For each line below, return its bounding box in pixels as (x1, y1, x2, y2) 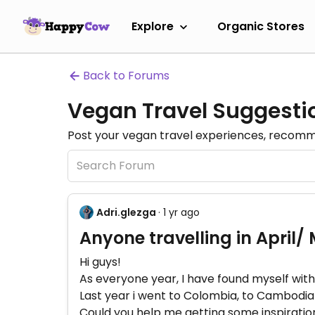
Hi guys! (79, 254, 121, 270)
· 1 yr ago (158, 205, 200, 219)
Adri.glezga (96, 205, 156, 219)
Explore (131, 18, 174, 34)
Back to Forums (83, 67, 169, 84)
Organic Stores (217, 18, 304, 34)
